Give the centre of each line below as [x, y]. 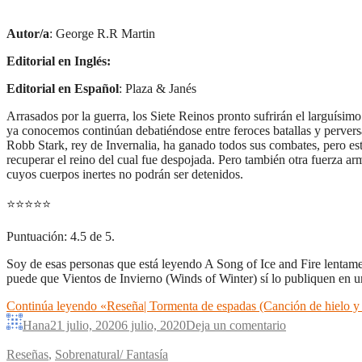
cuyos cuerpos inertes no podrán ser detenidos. [125, 174]
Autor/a [28, 33]
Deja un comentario [236, 325]
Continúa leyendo [53, 305]
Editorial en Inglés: [59, 61]
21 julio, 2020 [86, 325]
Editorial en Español [63, 88]
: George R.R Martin [102, 33]
